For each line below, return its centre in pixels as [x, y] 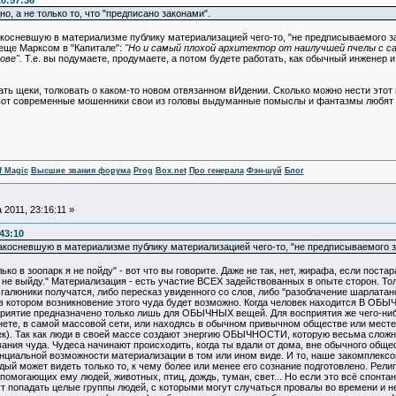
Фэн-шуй [264, 171]
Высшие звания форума [80, 171]
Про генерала [216, 171]
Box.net [171, 171]
